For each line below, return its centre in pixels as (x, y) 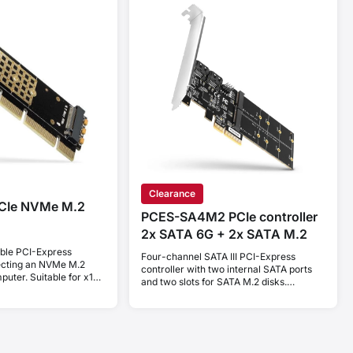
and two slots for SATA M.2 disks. (214, 282)
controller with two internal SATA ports (226, 269)
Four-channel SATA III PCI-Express (218, 257)
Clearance (172, 194)
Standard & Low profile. (193, 295)
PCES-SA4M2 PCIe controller (229, 217)
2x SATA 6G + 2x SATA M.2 (224, 234)
